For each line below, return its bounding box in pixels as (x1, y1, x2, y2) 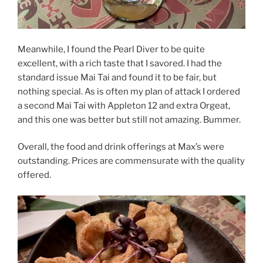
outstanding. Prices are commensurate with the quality (18, 156, 245, 167)
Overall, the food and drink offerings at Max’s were (18, 141, 224, 153)
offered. (18, 170, 51, 181)
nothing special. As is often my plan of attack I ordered (18, 86, 240, 97)
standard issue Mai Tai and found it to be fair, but (18, 72, 217, 83)
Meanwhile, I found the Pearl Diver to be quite (18, 43, 205, 55)
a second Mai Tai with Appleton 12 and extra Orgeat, (18, 100, 230, 111)
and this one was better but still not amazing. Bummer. (18, 114, 241, 125)
